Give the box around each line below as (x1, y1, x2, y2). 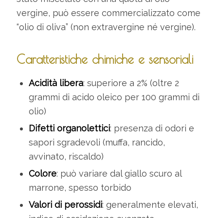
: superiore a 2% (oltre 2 (83, 77, 179, 88)
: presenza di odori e (109, 123, 194, 133)
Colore (28, 168, 56, 179)
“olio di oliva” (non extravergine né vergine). (16, 21, 196, 32)
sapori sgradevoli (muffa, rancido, (28, 137, 165, 147)
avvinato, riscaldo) (28, 151, 104, 162)
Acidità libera (28, 77, 83, 88)
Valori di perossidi (28, 199, 102, 210)
